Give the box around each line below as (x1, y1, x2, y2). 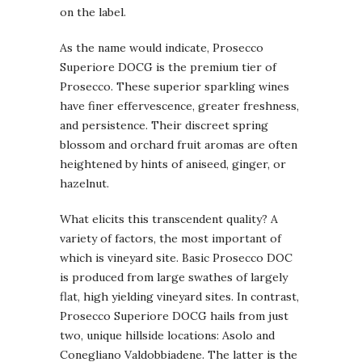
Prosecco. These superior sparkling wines (60, 78, 289, 94)
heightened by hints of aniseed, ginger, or (60, 156, 286, 171)
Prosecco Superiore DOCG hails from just (60, 308, 288, 323)
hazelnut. (60, 175, 109, 191)
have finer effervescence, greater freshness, (60, 98, 299, 113)
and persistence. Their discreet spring (60, 117, 268, 133)
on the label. (60, 4, 126, 19)
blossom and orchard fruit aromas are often (60, 137, 297, 152)
